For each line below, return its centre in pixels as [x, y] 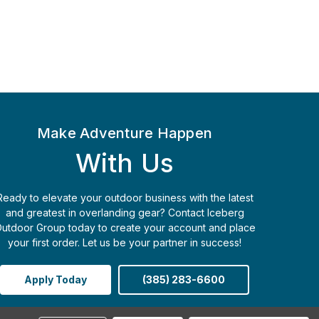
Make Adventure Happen [125, 133]
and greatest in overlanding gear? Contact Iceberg [125, 212]
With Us [125, 163]
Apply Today [55, 279]
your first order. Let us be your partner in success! [125, 242]
